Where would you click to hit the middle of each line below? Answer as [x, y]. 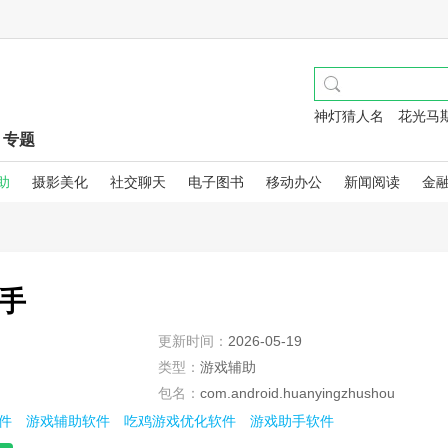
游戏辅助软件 [68, 421]
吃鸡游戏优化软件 [180, 421]
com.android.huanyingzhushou [297, 393]
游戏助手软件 [292, 421]
